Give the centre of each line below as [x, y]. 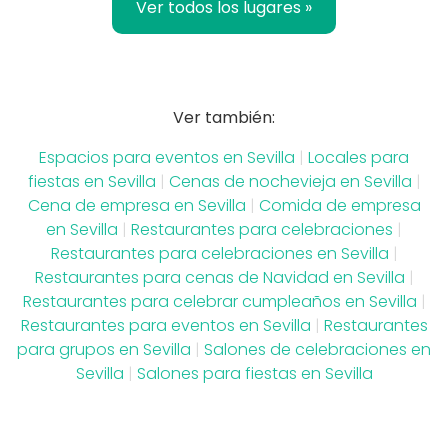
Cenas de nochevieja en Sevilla [290, 181]
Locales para [358, 157]
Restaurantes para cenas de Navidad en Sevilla [219, 277]
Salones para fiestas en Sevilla [254, 373]
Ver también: [224, 117]
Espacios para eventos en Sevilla [167, 157]
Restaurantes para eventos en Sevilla [165, 325]
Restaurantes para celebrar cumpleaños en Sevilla [219, 301]
